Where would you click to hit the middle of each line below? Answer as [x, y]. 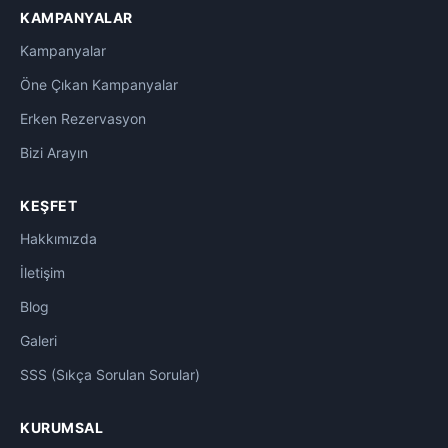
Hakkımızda [58, 239]
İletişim [42, 273]
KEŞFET [48, 206]
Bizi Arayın [54, 153]
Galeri [38, 341]
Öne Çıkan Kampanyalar [99, 85]
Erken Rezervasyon [83, 119]
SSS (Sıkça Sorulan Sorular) [110, 375]
